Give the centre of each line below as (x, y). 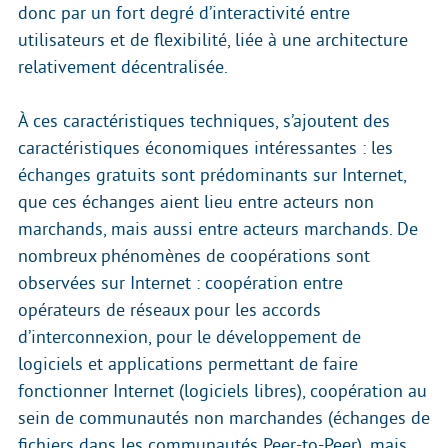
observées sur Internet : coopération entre (180, 283)
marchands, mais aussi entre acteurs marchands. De (218, 229)
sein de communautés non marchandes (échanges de (224, 418)
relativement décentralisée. (123, 67)
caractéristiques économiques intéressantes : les (205, 148)
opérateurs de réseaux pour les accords (169, 310)
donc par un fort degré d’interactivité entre (184, 13)
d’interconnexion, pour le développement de (189, 337)
